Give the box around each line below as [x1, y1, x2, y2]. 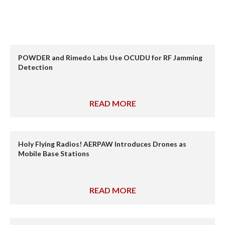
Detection [18, 62, 54, 71]
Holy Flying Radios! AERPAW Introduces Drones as [18, 140, 186, 149]
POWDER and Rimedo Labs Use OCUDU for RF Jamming [18, 53, 202, 62]
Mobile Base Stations [18, 149, 89, 158]
